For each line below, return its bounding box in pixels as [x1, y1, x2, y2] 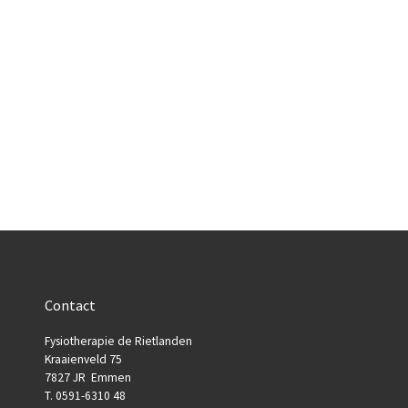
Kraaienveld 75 [45, 351, 122, 367]
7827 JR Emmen [45, 369, 131, 385]
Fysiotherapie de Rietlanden [45, 332, 192, 349]
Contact [45, 295, 96, 314]
